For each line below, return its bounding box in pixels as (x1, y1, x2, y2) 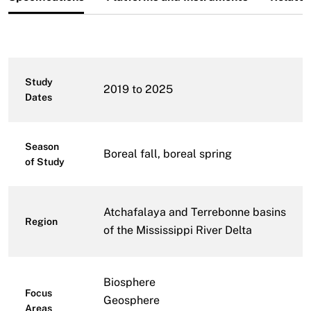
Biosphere (103, 275, 155, 289)
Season (25, 140, 59, 152)
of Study (25, 155, 65, 167)
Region (25, 215, 58, 227)
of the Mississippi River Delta (103, 223, 252, 237)
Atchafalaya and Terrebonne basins (103, 205, 286, 219)
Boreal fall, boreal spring (103, 146, 232, 160)
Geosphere (103, 293, 160, 307)
